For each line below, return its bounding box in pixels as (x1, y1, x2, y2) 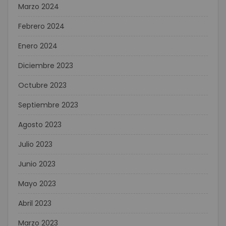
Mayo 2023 (18, 179, 56, 189)
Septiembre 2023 (18, 100, 78, 110)
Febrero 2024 (18, 21, 65, 31)
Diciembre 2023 (18, 61, 73, 71)
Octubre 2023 (18, 80, 67, 90)
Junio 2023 (18, 159, 55, 169)
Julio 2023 (18, 139, 52, 149)
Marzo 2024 (18, 2, 59, 12)
